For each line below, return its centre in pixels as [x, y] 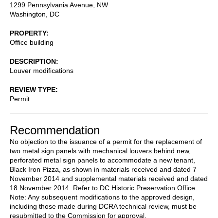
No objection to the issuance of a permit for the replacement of [106, 141]
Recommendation [55, 130]
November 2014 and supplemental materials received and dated [109, 178]
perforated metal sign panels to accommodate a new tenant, [102, 160]
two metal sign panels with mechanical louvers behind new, [100, 151]
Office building [32, 42]
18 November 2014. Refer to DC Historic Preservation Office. [103, 188]
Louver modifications [42, 70]
